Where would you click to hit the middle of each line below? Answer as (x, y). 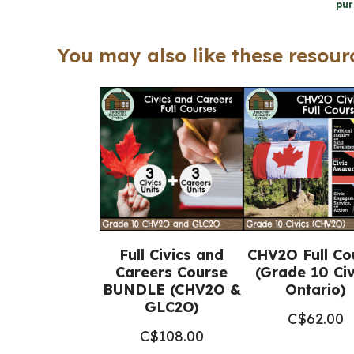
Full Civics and (171, 255)
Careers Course (171, 272)
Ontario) (315, 290)
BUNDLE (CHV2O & (171, 290)
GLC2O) (171, 307)
